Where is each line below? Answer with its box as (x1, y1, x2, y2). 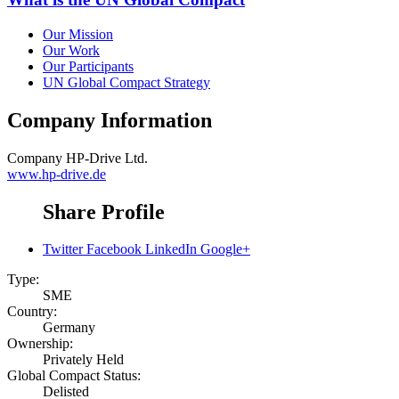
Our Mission (43, 26, 113, 42)
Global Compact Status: (7, 368, 141, 384)
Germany (43, 320, 95, 336)
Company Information (7, 108, 212, 132)
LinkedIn (145, 241, 197, 257)
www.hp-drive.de (7, 166, 106, 182)
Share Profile (43, 199, 165, 224)
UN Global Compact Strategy (43, 74, 210, 90)
